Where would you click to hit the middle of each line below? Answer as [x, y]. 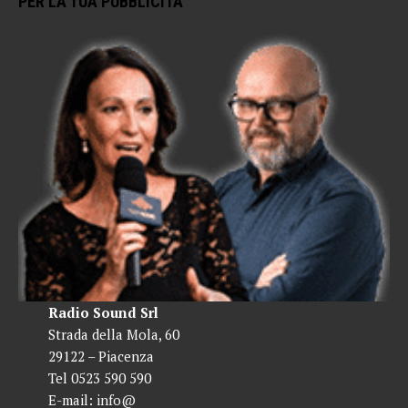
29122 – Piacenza [101, 356]
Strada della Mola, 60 [113, 334]
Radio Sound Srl [103, 312]
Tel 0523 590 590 [99, 377]
